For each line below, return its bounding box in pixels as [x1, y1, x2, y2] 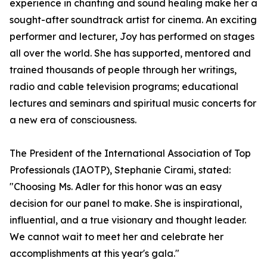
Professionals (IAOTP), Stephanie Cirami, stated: [10, 164, 231, 176]
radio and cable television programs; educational [10, 80, 238, 93]
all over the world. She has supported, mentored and [10, 47, 251, 60]
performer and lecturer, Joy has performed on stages [10, 30, 254, 43]
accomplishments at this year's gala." [10, 247, 179, 260]
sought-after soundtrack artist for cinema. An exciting [10, 14, 257, 26]
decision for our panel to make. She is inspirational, [10, 197, 242, 210]
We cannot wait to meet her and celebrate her [10, 231, 223, 243]
